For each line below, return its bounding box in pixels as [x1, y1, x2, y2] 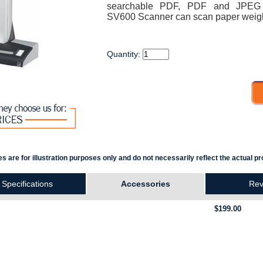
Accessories [121, 179, 170, 188]
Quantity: [106, 49, 143, 59]
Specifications [1, 179, 53, 188]
